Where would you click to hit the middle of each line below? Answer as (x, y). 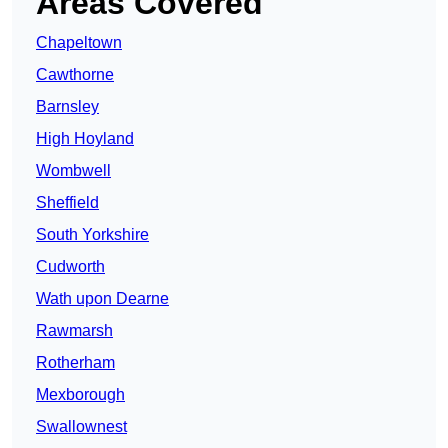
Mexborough (80, 395)
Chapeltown (79, 43)
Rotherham (75, 363)
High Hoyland (85, 139)
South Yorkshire (92, 235)
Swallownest (81, 427)
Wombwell (73, 171)
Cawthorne (75, 75)
